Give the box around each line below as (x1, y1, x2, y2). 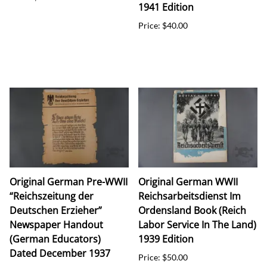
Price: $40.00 (138, 20, 188, 30)
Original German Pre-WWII (10, 175, 128, 188)
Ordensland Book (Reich (138, 203, 246, 217)
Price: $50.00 (138, 252, 188, 262)
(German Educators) (10, 232, 101, 246)
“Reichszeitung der (10, 189, 94, 203)
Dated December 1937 (10, 246, 110, 260)
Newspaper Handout (10, 218, 103, 231)
